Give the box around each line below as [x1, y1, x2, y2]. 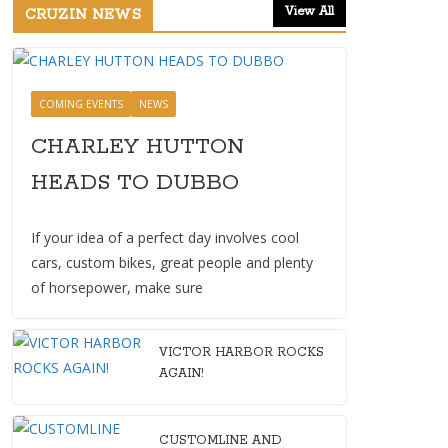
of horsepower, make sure [31, 277, 203, 297]
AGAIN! [159, 365, 204, 381]
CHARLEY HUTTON [31, 132, 244, 161]
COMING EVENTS [39, 96, 123, 111]
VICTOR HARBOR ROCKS [159, 344, 324, 360]
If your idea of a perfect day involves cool [31, 227, 299, 247]
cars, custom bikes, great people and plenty [31, 252, 313, 272]
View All [285, 3, 334, 19]
